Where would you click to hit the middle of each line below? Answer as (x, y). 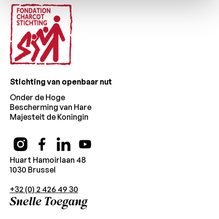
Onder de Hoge (37, 98)
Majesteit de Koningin (49, 117)
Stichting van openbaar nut (61, 82)
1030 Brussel (33, 170)
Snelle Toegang (48, 202)
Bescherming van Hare (50, 107)
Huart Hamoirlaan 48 (48, 160)
